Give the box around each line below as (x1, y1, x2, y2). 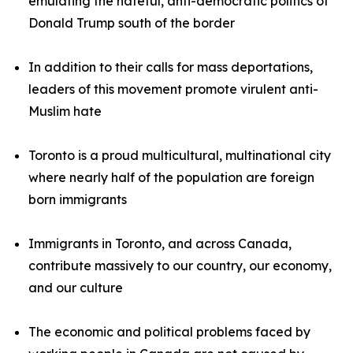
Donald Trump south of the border (28, 15, 235, 31)
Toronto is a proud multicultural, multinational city (28, 147, 331, 163)
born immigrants (28, 191, 127, 207)
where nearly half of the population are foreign (28, 169, 314, 185)
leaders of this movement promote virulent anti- (28, 81, 318, 97)
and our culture (28, 280, 123, 295)
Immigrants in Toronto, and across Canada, (28, 236, 292, 251)
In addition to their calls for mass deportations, (28, 59, 313, 75)
